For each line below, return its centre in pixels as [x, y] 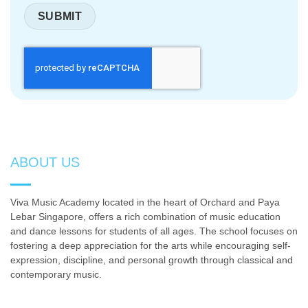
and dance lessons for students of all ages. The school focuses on [154, 232]
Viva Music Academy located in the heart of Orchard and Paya [145, 203]
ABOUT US [45, 163]
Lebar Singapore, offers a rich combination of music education [145, 217]
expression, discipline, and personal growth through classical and [152, 261]
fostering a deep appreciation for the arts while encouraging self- [151, 246]
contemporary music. [56, 275]
